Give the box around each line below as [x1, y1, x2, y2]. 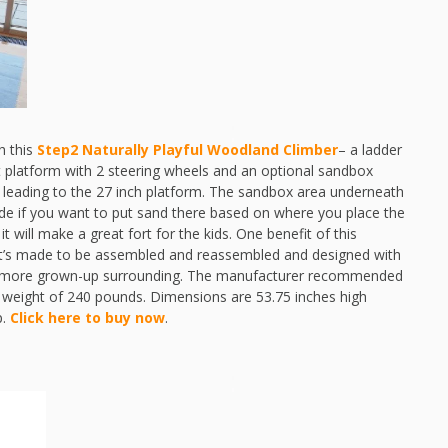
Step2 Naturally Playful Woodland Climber [37, 139, 338, 159]
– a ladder [338, 139, 402, 159]
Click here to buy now [10, 307, 165, 327]
